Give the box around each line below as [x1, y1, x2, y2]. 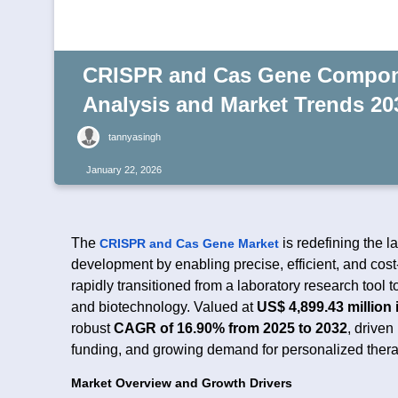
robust [71, 320, 114, 336]
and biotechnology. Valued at [71, 298, 257, 314]
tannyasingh [108, 131, 161, 143]
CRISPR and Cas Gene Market [99, 235, 279, 251]
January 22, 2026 [86, 164, 162, 176]
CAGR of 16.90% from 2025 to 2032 [114, 320, 347, 336]
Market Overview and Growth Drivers [71, 376, 292, 390]
